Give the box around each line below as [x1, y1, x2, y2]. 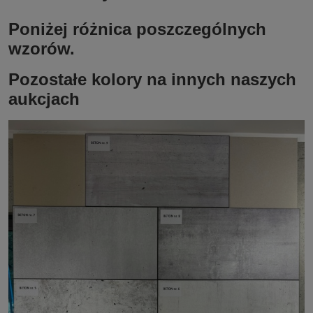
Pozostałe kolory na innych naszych [8, 70, 296, 89]
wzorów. [8, 39, 75, 59]
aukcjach [8, 89, 80, 109]
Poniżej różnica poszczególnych [8, 20, 266, 39]
